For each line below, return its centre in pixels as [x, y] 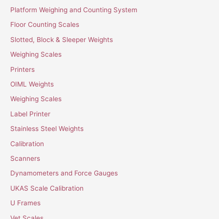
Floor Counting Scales [45, 25]
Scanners [25, 159]
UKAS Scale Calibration [47, 188]
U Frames [26, 203]
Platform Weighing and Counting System [74, 10]
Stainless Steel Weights [47, 129]
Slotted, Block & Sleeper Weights [62, 39]
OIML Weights [32, 84]
